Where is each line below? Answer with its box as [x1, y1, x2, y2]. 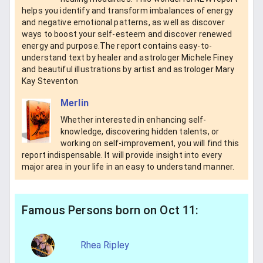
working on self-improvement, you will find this [60, 138, 240, 148]
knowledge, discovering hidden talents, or [60, 126, 220, 136]
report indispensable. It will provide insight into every [22, 150, 222, 160]
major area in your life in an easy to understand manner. [22, 161, 235, 171]
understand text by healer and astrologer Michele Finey [22, 53, 234, 63]
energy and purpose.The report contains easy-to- [22, 41, 213, 51]
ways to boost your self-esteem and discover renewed [22, 29, 232, 39]
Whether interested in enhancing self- [60, 114, 207, 124]
